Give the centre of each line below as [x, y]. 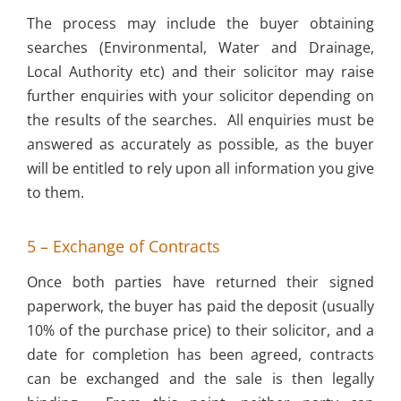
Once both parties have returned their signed [200, 282]
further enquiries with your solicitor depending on [200, 95]
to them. [55, 192]
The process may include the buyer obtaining [200, 23]
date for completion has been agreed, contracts [200, 354]
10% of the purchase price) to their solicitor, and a [200, 330]
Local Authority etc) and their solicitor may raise [200, 71]
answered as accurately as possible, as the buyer [200, 144]
